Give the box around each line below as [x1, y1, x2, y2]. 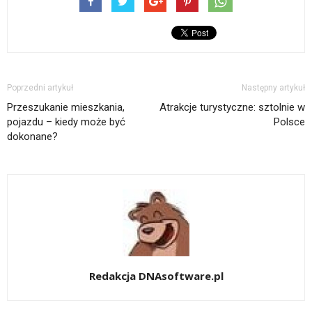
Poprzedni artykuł [7, 83, 73, 93]
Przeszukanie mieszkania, [7, 101, 125, 114]
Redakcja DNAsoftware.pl [88, 269, 224, 283]
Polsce [274, 116, 305, 129]
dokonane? [7, 130, 58, 143]
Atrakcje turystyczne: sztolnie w [159, 101, 305, 114]
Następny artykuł [242, 83, 305, 93]
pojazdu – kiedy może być [7, 116, 125, 129]
